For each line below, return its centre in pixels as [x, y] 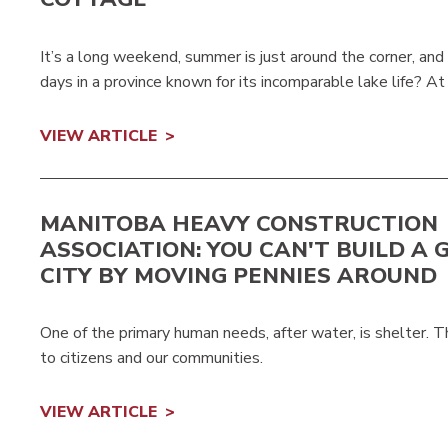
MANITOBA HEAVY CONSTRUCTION [239, 223]
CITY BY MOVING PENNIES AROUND [238, 275]
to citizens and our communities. [151, 358]
